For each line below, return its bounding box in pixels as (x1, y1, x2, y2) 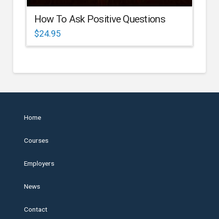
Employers (24, 159, 54, 168)
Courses (24, 136, 48, 145)
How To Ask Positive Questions (34, 13, 165, 25)
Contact (24, 205, 47, 214)
